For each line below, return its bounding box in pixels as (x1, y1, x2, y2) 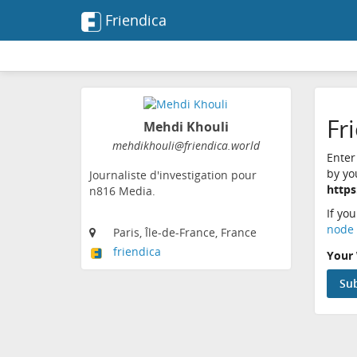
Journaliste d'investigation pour (89, 167, 257, 183)
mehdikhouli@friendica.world (112, 138, 260, 154)
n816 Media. (89, 183, 155, 199)
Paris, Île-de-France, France (113, 225, 257, 241)
